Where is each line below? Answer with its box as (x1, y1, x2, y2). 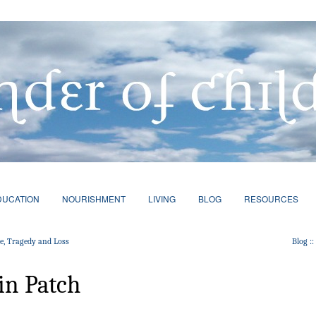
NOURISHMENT (61, 193, 126, 205)
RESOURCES (243, 193, 298, 205)
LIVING (147, 193, 176, 205)
